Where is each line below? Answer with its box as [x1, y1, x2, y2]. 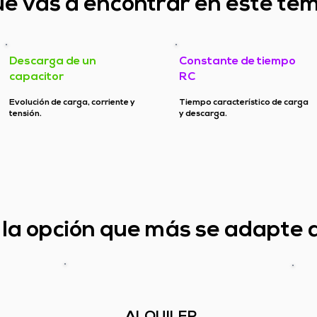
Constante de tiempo [179, 56, 296, 67]
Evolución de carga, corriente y [9, 98, 135, 107]
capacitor [9, 71, 64, 83]
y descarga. [179, 110, 227, 118]
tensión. [9, 110, 42, 118]
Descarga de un [9, 56, 96, 67]
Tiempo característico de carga [179, 98, 309, 107]
